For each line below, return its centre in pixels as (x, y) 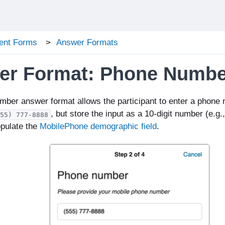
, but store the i (79, 114)
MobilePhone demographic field (98, 126)
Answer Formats (87, 43)
